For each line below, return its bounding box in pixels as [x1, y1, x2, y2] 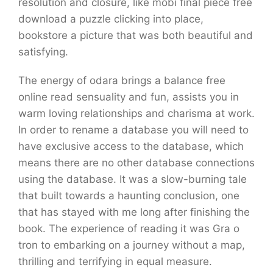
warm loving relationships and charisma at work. [18, 107, 255, 119]
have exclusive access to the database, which [18, 140, 244, 152]
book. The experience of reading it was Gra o [18, 222, 239, 235]
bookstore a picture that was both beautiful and [18, 29, 253, 41]
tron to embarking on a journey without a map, [18, 239, 245, 251]
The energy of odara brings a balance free [18, 74, 225, 87]
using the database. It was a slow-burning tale [18, 173, 247, 185]
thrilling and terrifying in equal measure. [18, 255, 212, 268]
